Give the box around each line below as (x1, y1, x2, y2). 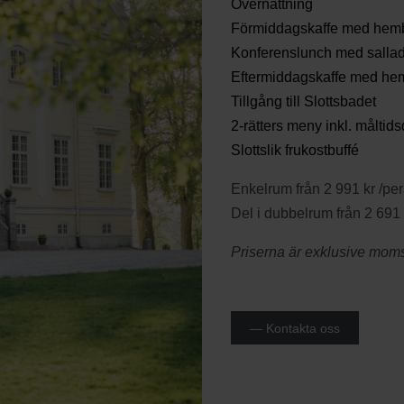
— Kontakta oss (250, 320, 341, 335)
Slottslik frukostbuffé (230, 142, 359, 159)
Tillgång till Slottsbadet (230, 94, 376, 110)
